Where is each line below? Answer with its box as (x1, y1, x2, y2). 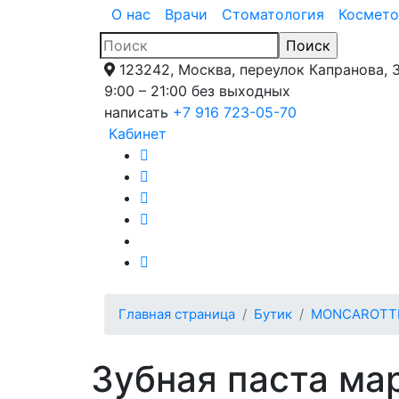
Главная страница (118, 305, 235, 322)
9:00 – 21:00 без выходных (104, 81, 290, 100)
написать (104, 102, 168, 121)
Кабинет (109, 124, 167, 142)
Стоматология (222, 4, 324, 23)
